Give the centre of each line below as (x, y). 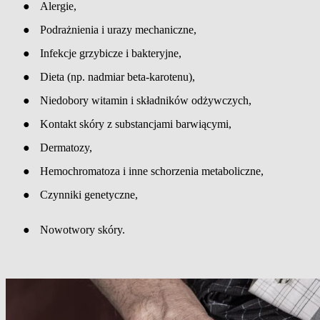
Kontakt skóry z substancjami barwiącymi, (136, 124)
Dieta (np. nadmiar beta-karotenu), (117, 77)
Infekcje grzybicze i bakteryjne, (111, 54)
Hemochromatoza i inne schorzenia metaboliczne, (152, 171)
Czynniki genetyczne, (89, 195)
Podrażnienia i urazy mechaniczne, (118, 30)
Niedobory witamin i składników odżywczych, (146, 101)
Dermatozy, (66, 148)
